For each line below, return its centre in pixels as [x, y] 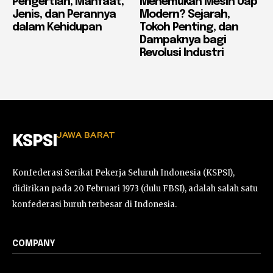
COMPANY [34, 243]
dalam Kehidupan [57, 27]
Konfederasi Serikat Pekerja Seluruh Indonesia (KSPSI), [123, 172]
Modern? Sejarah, [185, 14]
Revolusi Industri [182, 53]
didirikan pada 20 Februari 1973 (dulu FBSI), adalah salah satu [135, 188]
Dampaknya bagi [183, 40]
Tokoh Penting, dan [189, 27]
